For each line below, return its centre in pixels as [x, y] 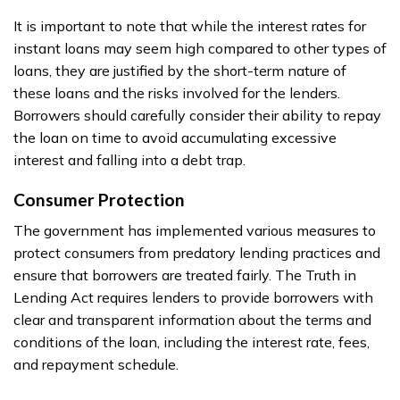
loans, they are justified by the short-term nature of [180, 70]
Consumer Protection [99, 200]
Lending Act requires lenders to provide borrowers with [193, 297]
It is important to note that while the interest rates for [190, 25]
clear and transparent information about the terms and [192, 319]
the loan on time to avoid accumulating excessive [175, 137]
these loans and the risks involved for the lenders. [177, 92]
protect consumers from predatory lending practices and [197, 252]
